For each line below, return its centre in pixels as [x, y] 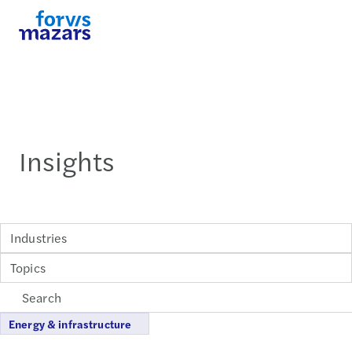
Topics [28, 268]
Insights [67, 160]
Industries [39, 238]
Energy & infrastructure [70, 323]
